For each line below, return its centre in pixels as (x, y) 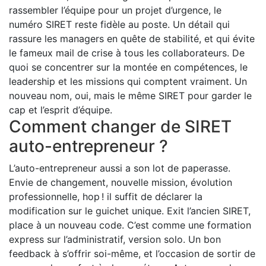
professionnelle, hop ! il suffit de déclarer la (106, 197)
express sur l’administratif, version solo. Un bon (115, 240)
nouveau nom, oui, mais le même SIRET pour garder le (130, 96)
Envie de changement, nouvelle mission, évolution (121, 183)
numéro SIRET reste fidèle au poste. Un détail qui (119, 25)
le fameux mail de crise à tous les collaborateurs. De (127, 53)
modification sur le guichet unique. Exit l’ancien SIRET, (130, 211)
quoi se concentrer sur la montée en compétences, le (128, 67)
